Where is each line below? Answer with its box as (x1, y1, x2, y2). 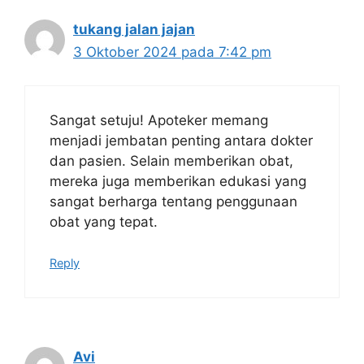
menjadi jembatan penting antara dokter (50, 132, 313, 149)
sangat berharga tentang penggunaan (50, 193, 297, 210)
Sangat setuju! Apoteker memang (50, 111, 268, 128)
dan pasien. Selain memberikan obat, (50, 152, 293, 169)
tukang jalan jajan (73, 21, 195, 38)
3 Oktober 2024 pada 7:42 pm (73, 44, 271, 61)
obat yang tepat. (50, 213, 158, 230)
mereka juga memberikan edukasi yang (50, 172, 306, 189)
